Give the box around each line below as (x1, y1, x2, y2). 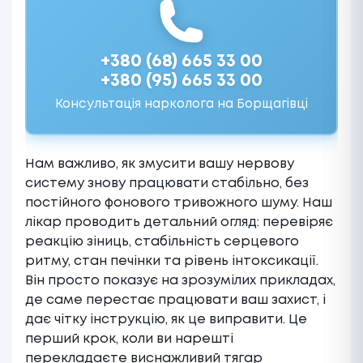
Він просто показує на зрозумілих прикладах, (25, 274, 335, 287)
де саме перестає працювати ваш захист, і (25, 293, 326, 306)
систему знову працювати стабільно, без (25, 177, 309, 190)
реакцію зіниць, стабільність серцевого (25, 235, 299, 248)
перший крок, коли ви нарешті (25, 332, 233, 345)
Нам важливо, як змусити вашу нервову (25, 157, 294, 170)
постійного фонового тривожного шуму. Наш (25, 196, 332, 209)
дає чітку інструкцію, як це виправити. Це (25, 313, 307, 326)
